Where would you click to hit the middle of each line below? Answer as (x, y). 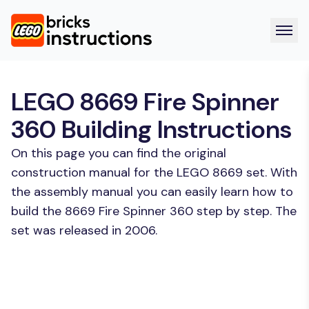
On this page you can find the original (119, 153)
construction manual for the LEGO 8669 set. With (154, 172)
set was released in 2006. (84, 230)
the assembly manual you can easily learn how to (152, 192)
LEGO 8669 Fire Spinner (145, 102)
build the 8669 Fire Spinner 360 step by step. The (154, 211)
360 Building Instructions (151, 129)
